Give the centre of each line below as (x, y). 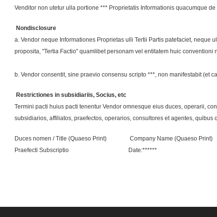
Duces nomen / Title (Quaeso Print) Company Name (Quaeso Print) (114, 139)
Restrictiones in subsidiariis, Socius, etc (70, 95)
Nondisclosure (35, 28)
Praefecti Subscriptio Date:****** (86, 150)
